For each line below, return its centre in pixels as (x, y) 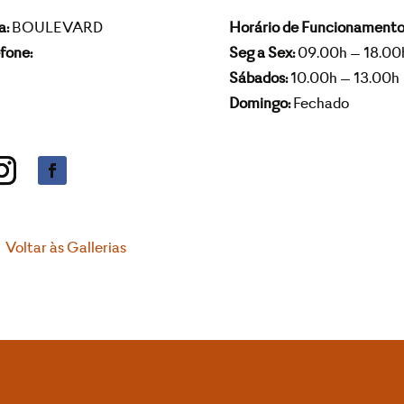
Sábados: (258, 80)
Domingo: (259, 105)
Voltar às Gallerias (65, 249)
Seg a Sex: (262, 55)
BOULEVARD (55, 29)
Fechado (319, 105)
